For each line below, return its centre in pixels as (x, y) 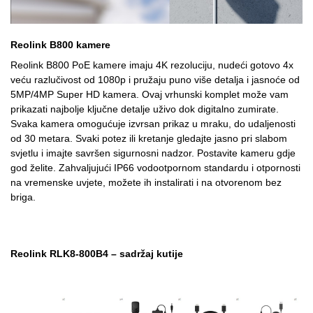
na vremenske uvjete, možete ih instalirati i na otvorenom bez (146, 182)
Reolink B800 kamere (60, 44)
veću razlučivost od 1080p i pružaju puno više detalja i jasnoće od (155, 79)
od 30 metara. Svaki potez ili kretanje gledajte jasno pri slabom (149, 138)
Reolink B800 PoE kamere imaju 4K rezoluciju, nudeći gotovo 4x (152, 65)
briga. (23, 197)
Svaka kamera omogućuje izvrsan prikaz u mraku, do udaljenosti (153, 123)
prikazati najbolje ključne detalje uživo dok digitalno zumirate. (145, 109)
